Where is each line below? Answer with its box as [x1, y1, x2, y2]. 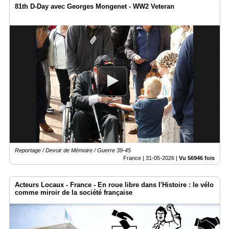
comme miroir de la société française [15, 189, 132, 197]
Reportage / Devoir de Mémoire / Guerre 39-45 [15, 147, 131, 154]
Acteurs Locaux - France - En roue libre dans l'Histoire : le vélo [15, 181, 214, 189]
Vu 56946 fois [179, 155, 215, 162]
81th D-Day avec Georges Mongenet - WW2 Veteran [15, 2, 174, 10]
